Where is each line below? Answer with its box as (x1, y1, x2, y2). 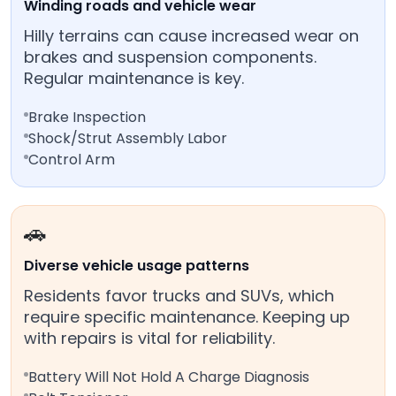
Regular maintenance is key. (24, 67, 244, 90)
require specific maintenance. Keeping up (24, 306, 350, 329)
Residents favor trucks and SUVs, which (24, 285, 334, 308)
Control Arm (28, 149, 115, 171)
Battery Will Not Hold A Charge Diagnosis (28, 367, 309, 388)
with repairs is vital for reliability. (24, 327, 275, 350)
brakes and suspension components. (24, 46, 316, 69)
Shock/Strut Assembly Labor (28, 128, 227, 149)
